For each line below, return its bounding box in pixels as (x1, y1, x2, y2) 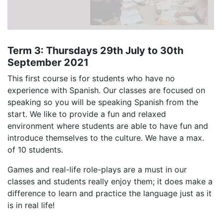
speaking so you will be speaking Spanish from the (7, 97, 198, 107)
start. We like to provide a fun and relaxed (7, 109, 166, 119)
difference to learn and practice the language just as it (7, 188, 212, 198)
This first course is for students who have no (7, 73, 175, 83)
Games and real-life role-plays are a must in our (7, 164, 187, 174)
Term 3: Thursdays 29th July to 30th (7, 44, 183, 56)
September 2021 (7, 56, 89, 68)
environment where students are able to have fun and (7, 120, 208, 131)
